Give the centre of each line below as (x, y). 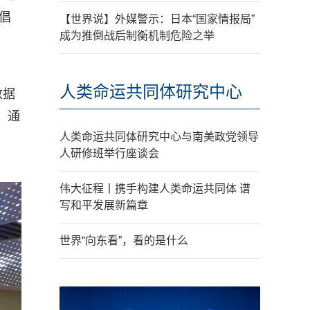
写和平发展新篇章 (104, 205)
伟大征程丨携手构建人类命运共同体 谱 (155, 189)
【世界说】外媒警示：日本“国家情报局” (157, 19)
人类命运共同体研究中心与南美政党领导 (159, 137)
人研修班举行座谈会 (109, 153)
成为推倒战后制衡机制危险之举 (137, 36)
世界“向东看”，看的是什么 (124, 240)
